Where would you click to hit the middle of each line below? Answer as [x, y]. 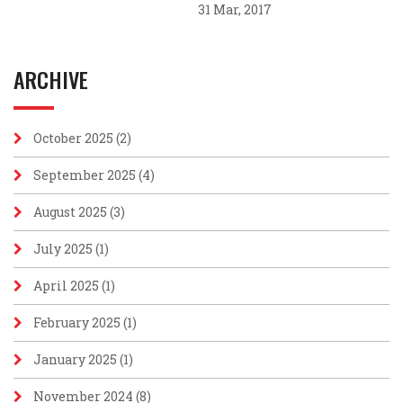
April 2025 [66, 286]
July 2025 [63, 249]
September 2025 [85, 175]
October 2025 [73, 138]
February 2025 [77, 322]
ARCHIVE [51, 79]
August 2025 [70, 212]
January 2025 [75, 359]
